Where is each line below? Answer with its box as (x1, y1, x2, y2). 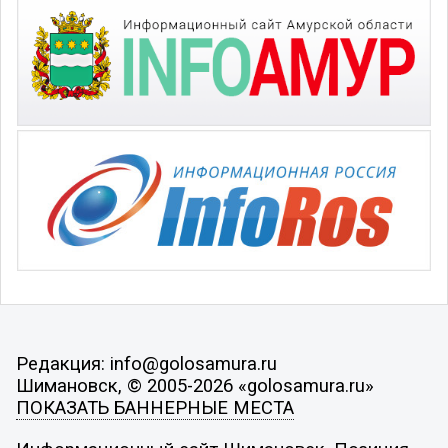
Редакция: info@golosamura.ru (15, 353, 277, 376)
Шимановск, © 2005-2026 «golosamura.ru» (15, 375, 374, 398)
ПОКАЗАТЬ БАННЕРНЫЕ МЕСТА (15, 397, 294, 420)
